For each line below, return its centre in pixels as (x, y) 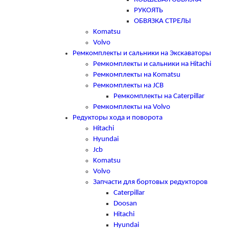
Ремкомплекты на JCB (128, 85)
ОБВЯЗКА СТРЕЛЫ (162, 21)
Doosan (125, 203)
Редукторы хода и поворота (118, 118)
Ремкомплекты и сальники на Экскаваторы (142, 53)
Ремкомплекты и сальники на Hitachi (152, 64)
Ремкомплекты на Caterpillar (159, 96)
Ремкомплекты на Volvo (132, 107)
